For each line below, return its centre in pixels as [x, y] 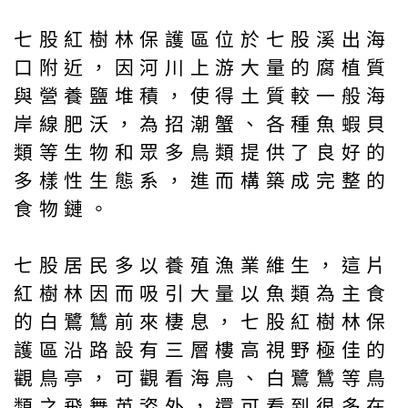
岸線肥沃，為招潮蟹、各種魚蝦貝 [203, 124]
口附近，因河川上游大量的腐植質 [203, 67]
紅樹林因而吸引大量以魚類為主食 [203, 293]
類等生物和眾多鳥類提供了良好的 [203, 152]
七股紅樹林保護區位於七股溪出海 [203, 39]
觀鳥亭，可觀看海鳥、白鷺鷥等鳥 [203, 378]
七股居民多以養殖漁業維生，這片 [203, 265]
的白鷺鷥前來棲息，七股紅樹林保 [203, 321]
